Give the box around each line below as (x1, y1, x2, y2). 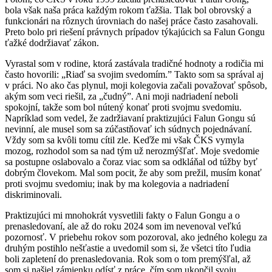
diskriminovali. (5, 189, 62, 200)
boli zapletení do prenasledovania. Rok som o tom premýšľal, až (5, 253, 251, 264)
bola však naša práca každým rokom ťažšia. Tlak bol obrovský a (5, 4, 251, 15)
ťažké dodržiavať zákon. (5, 37, 99, 48)
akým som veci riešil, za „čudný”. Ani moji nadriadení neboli (5, 90, 238, 101)
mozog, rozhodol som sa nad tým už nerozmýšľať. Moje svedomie (5, 145, 259, 156)
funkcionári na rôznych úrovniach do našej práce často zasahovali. (5, 15, 258, 26)
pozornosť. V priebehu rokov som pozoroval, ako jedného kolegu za (5, 231, 267, 242)
